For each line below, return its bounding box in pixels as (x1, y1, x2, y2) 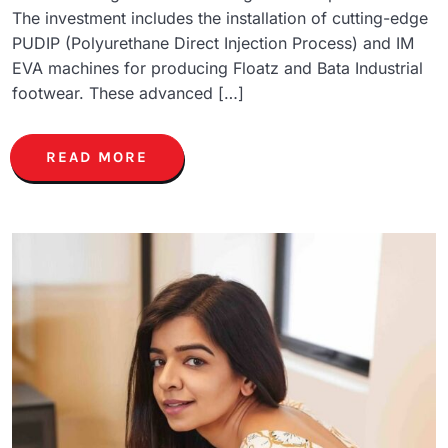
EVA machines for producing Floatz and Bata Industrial (12, 57, 423, 78)
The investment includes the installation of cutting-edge (12, 7, 428, 28)
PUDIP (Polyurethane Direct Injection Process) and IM (12, 32, 414, 53)
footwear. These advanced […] (12, 82, 244, 103)
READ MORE (46, 147, 148, 166)
